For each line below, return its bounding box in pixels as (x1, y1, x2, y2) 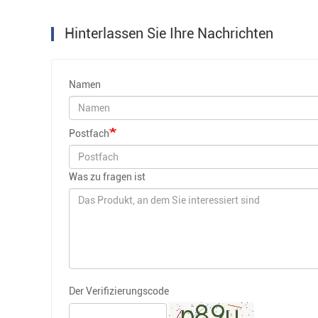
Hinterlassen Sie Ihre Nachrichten (61, 24, 273, 42)
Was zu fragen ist (69, 170, 146, 182)
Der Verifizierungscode (69, 285, 169, 297)
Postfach (69, 127, 109, 139)
